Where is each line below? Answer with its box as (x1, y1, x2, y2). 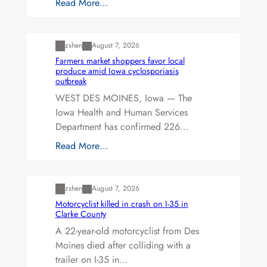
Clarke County (55, 208, 106, 221)
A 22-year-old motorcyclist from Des (55, 224, 199, 238)
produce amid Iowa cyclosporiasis (55, 64, 179, 77)
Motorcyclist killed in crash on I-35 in (55, 198, 188, 210)
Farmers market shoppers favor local (55, 54, 185, 67)
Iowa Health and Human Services (55, 105, 188, 119)
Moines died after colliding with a (55, 238, 191, 253)
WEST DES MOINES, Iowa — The (55, 91, 192, 105)
